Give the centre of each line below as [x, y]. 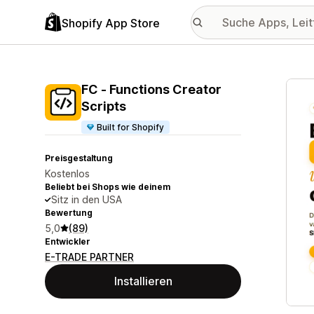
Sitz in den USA [87, 199]
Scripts [104, 106]
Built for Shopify [131, 127]
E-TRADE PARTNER [89, 257]
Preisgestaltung [79, 158]
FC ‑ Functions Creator [151, 89]
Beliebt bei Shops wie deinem [108, 187]
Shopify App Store [111, 23]
